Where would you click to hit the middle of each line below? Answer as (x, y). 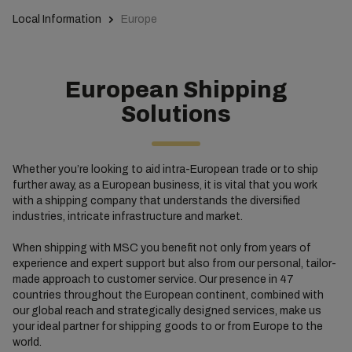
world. (27, 342)
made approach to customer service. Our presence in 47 (153, 279)
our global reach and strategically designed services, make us (167, 311)
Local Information (57, 19)
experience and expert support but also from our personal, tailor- (174, 264)
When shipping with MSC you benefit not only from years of (161, 248)
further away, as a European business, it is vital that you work (165, 185)
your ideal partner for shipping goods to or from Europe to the (167, 326)
